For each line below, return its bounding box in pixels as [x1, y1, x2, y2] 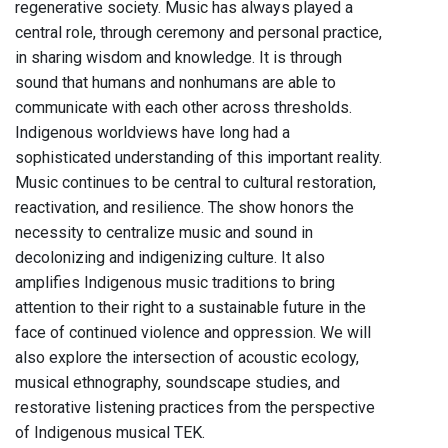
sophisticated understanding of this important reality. [15, 148, 382, 168]
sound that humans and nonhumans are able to [15, 73, 336, 93]
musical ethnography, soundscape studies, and [15, 373, 340, 393]
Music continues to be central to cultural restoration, [15, 173, 376, 193]
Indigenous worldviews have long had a [15, 123, 290, 143]
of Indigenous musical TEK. [15, 423, 205, 443]
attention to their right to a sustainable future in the [15, 298, 366, 318]
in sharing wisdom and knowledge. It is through [15, 48, 342, 68]
